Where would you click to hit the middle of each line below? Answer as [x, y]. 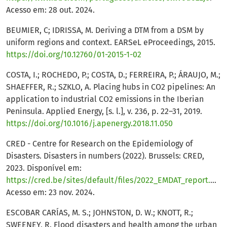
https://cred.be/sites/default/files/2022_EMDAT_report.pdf [108, 180]
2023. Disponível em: [44, 168]
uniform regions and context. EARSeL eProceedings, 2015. [111, 43]
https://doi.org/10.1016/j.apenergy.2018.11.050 [89, 124]
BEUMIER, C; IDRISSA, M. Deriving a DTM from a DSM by [105, 30]
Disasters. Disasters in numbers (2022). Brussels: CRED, [105, 156]
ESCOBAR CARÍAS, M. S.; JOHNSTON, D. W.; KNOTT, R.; [100, 213]
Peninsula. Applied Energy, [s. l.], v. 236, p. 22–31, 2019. [104, 111]
